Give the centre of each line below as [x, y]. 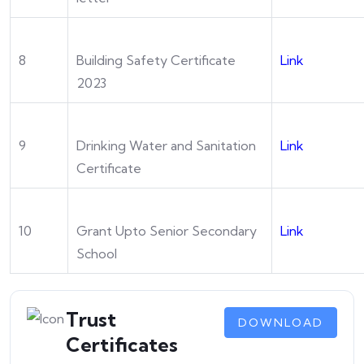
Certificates [122, 344]
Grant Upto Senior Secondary [167, 231]
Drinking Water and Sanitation [166, 145]
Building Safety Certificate [156, 60]
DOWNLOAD [281, 323]
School [97, 253]
